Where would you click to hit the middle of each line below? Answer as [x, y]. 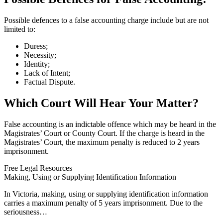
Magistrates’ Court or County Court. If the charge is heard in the [104, 133]
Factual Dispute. [50, 82]
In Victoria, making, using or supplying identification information [106, 194]
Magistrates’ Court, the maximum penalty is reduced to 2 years [102, 142]
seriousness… [26, 212]
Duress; [36, 46]
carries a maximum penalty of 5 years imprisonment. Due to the [103, 203]
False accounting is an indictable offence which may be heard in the [110, 124]
